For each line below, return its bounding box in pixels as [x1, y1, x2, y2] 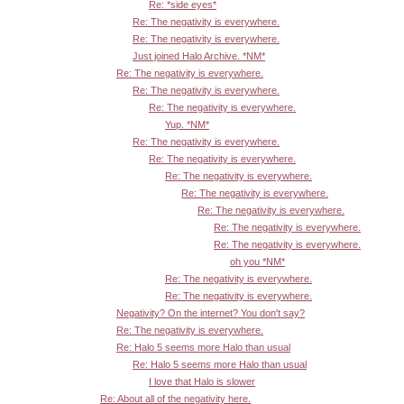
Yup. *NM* [165, 119, 209, 131]
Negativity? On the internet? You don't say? [116, 308, 305, 319]
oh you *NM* [230, 256, 285, 268]
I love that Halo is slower [149, 376, 255, 388]
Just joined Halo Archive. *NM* [133, 50, 265, 62]
